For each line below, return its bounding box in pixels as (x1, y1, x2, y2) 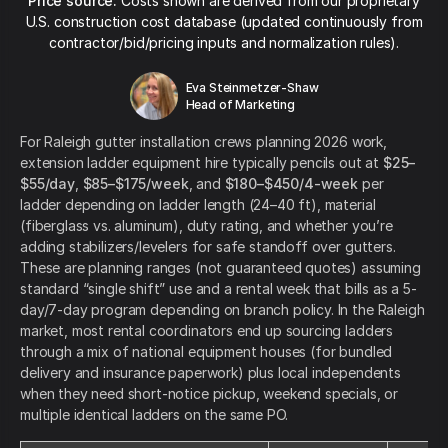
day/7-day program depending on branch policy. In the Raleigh (20, 301, 425, 319)
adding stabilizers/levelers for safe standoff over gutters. (20, 238, 396, 256)
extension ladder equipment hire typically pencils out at (20, 154, 383, 172)
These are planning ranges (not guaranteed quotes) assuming (20, 259, 421, 277)
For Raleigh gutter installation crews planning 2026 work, (20, 133, 387, 151)
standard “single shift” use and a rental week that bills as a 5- (20, 280, 417, 298)
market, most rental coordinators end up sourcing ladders (20, 322, 394, 340)
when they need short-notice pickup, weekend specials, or (20, 385, 399, 403)
